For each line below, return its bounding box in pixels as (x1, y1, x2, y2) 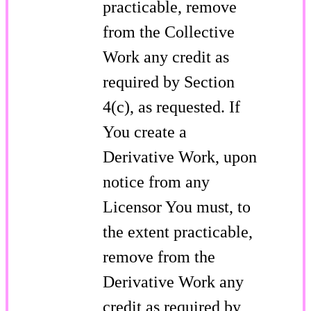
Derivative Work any (103, 272, 244, 291)
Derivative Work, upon (103, 147, 257, 166)
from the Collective (103, 22, 235, 41)
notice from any (103, 172, 210, 191)
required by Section (103, 72, 235, 91)
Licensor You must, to (103, 197, 251, 216)
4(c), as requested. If (103, 97, 240, 116)
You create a (103, 122, 187, 141)
